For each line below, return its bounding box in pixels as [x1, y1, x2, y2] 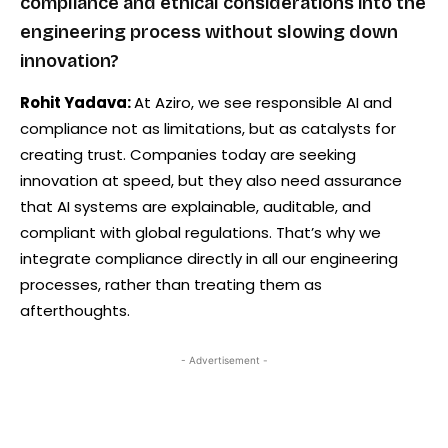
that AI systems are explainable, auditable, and [20, 195, 371, 217]
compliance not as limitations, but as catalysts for [20, 117, 396, 139]
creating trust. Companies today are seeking [20, 143, 356, 165]
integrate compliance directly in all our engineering [20, 247, 398, 269]
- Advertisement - [180, 353, 268, 366]
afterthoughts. [20, 299, 130, 321]
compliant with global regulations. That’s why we [20, 221, 381, 243]
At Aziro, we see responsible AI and [134, 91, 392, 113]
